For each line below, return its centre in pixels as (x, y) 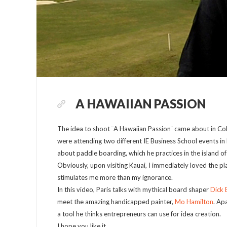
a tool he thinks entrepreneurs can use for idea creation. (139, 214)
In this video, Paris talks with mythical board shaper (134, 190)
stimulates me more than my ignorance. (115, 177)
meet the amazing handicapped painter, (116, 202)
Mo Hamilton (194, 202)
